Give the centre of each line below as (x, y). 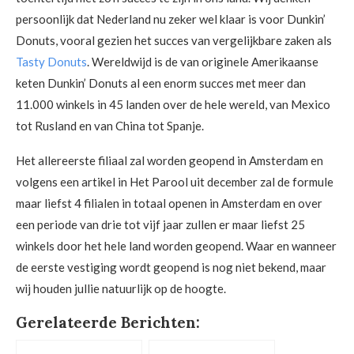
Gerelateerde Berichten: (108, 322)
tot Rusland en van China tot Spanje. (110, 126)
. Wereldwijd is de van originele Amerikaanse (203, 62)
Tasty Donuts (51, 62)
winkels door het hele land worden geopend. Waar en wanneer (176, 246)
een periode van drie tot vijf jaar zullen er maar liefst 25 (160, 224)
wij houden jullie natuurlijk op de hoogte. (121, 288)
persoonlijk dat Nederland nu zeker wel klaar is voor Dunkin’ (171, 19)
